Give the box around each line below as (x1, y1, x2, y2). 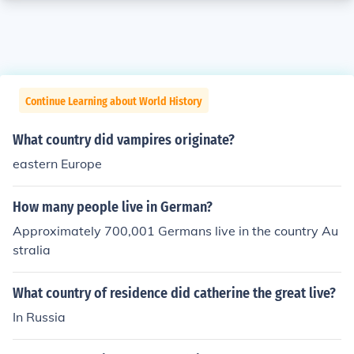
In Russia (13, 309, 66, 325)
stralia (13, 242, 51, 258)
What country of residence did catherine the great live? (13, 284, 336, 302)
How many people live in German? (13, 198, 213, 216)
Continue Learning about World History (25, 95, 202, 108)
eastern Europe (13, 156, 102, 171)
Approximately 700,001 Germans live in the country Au (13, 223, 338, 239)
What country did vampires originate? (13, 131, 235, 149)
